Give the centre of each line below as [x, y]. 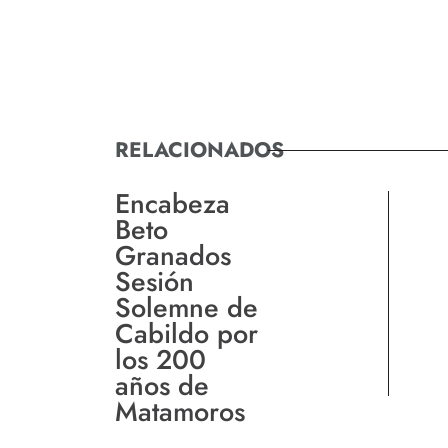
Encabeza [172, 203]
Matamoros [180, 411]
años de [162, 385]
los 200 [160, 359]
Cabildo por [186, 333]
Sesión [154, 281]
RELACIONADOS [199, 149]
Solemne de [186, 307]
